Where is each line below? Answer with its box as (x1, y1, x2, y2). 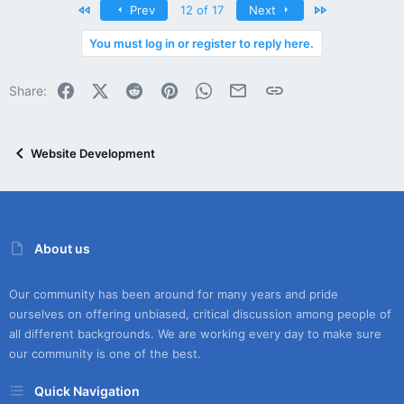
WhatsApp (212, 80, 274, 96)
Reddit (143, 80, 183, 96)
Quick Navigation (34, 382, 140, 399)
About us (34, 240, 90, 256)
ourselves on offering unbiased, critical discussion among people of (9, 307, 391, 322)
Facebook (74, 80, 133, 96)
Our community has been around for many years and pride (9, 287, 338, 302)
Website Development (31, 146, 155, 161)
